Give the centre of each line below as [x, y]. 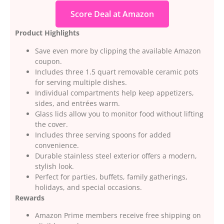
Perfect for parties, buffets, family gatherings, [111, 176]
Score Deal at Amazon [112, 14]
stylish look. [54, 166]
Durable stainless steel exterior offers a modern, [116, 155]
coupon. [48, 61]
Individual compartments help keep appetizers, [114, 92]
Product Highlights [47, 33]
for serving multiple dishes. [81, 82]
